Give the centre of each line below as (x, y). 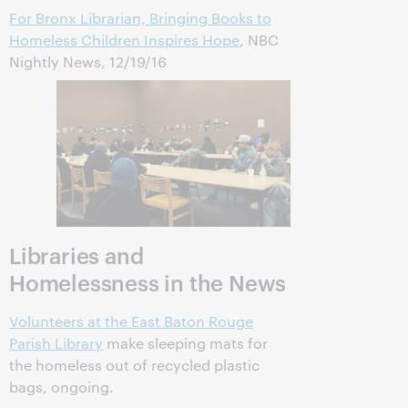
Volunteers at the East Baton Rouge (131, 321)
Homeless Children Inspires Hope (124, 40)
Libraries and (76, 255)
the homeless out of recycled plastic (134, 365)
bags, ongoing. (61, 387)
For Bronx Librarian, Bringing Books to (140, 18)
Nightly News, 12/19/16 (88, 61)
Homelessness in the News (148, 282)
